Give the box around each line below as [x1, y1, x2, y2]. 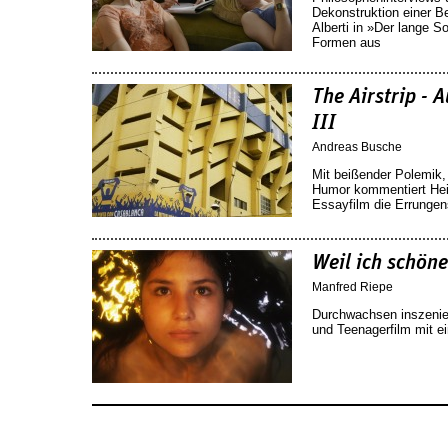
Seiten [92, 407, 141, 427]
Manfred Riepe [312, 280, 393, 294]
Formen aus [312, 35, 381, 50]
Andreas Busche [312, 140, 402, 154]
